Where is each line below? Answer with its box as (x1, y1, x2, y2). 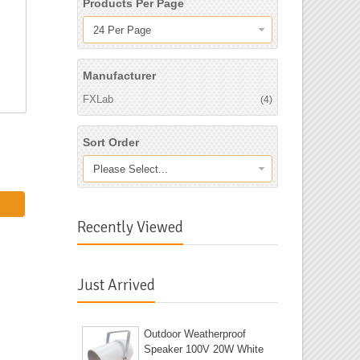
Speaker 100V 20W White (144, 343, 264, 356)
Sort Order (83, 136, 139, 149)
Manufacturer (83, 69, 156, 83)
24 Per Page (92, 24, 151, 37)
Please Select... (92, 163, 168, 176)
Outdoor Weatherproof (144, 328, 246, 341)
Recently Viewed (77, 218, 183, 238)
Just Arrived (77, 275, 155, 295)
